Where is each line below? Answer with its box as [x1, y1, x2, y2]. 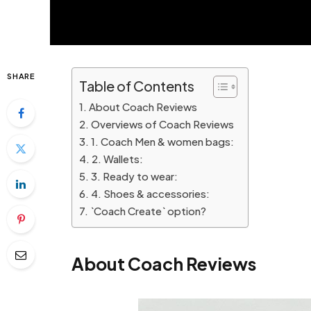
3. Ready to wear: [90, 169, 178, 183]
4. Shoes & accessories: [90, 187, 210, 200]
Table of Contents [79, 76, 194, 94]
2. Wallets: [91, 152, 143, 165]
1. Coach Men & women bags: [90, 135, 234, 148]
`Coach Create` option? [90, 204, 206, 217]
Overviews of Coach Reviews [90, 117, 234, 131]
